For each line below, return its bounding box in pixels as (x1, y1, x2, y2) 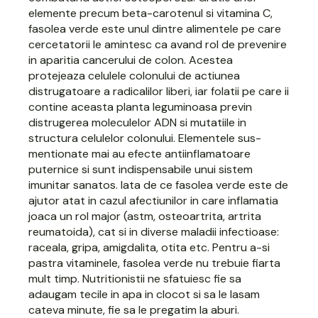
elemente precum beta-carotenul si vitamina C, (28, 5, 273, 21)
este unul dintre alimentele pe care (99, 21, 282, 36)
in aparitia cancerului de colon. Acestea (28, 52, 234, 67)
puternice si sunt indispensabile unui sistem (28, 161, 253, 177)
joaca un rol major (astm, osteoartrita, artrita (28, 208, 262, 224)
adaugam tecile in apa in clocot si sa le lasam (28, 286, 261, 302)
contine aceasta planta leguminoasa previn (28, 99, 253, 114)
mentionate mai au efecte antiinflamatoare (28, 146, 251, 161)
